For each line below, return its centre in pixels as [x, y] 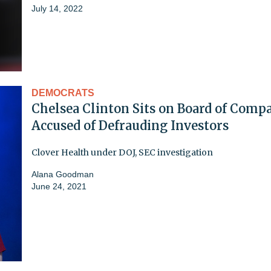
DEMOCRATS [63, 93]
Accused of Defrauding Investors [130, 125]
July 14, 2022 [57, 8]
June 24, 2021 [59, 186]
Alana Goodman [63, 174]
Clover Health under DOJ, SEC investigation [122, 152]
